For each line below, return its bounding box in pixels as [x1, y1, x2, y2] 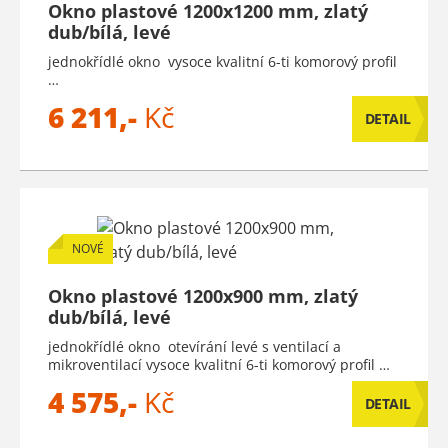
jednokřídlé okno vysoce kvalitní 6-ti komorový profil [48, 52, 397, 71]
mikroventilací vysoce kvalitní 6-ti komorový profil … [48, 355, 390, 374]
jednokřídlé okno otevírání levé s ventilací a [48, 337, 341, 356]
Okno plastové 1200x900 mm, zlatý [48, 284, 358, 308]
